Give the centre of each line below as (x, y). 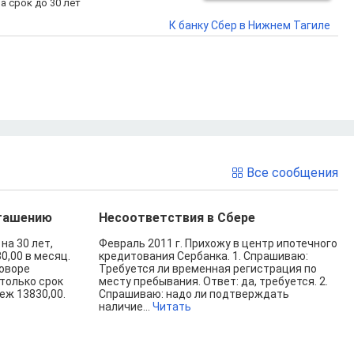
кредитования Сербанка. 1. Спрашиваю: (203, 256)
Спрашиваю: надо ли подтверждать (194, 294)
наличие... (125, 307)
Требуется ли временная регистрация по (207, 269)
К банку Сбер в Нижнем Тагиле (250, 25)
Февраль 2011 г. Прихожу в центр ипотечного (218, 243)
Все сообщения (292, 172)
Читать (171, 307)
